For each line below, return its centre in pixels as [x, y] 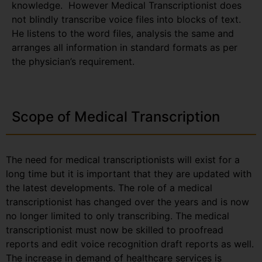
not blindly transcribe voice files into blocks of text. [128, 19]
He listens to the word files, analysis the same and [123, 33]
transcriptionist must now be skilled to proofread [115, 230]
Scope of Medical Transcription [116, 116]
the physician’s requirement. [73, 61]
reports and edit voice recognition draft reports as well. [130, 244]
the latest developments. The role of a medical [109, 187]
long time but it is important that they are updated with [129, 173]
